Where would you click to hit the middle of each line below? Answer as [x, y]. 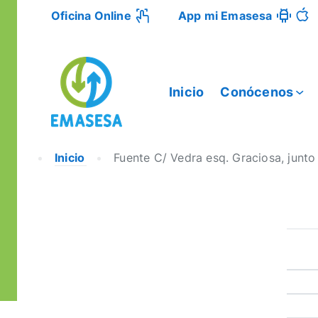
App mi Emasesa [225, 16]
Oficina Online [91, 16]
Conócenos [257, 92]
